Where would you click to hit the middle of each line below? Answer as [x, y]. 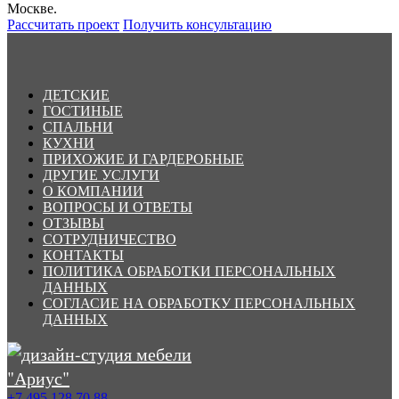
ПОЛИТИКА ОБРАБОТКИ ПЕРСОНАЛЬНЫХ [189, 271]
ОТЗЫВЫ [73, 223]
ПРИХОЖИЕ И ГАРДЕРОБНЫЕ [143, 159]
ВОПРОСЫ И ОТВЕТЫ [118, 207]
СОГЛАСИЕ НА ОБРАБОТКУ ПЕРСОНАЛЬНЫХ [199, 303]
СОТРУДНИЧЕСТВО [110, 239]
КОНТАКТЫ [83, 255]
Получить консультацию [197, 24]
